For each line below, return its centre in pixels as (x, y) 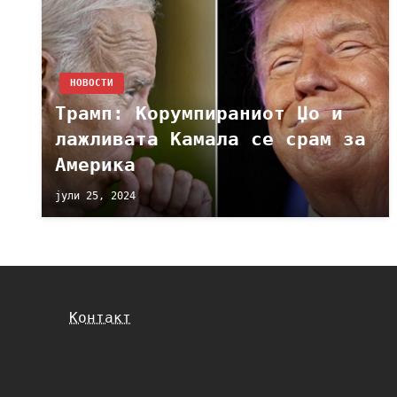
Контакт (100, 317)
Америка (95, 165)
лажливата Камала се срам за (210, 139)
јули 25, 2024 (95, 195)
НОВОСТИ (92, 83)
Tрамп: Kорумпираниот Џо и (199, 113)
